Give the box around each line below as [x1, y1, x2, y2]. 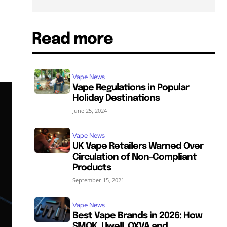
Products [72, 163, 111, 172]
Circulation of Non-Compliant [72, 152, 197, 162]
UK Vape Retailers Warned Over [72, 141, 204, 151]
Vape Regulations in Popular [72, 83, 190, 92]
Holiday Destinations [72, 93, 160, 103]
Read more [32, 31, 113, 47]
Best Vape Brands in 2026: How [72, 211, 203, 220]
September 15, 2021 [72, 176, 125, 184]
